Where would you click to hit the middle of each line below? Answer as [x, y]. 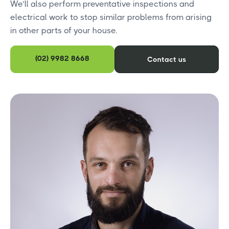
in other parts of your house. [64, 30]
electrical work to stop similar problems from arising [111, 17]
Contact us [167, 59]
